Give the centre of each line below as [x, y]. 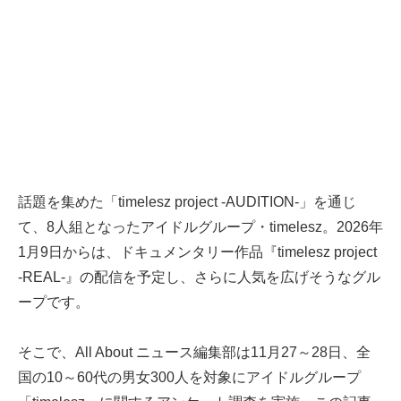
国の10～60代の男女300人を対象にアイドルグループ [189, 378]
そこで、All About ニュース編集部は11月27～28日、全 [194, 353]
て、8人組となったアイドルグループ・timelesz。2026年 [200, 227]
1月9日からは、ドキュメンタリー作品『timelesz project [197, 252]
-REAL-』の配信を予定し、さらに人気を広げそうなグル [199, 277]
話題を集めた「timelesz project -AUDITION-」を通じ [187, 202]
